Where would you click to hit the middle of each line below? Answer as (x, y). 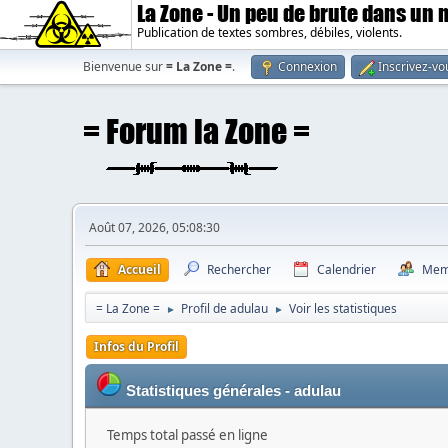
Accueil (139, 269)
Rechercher (239, 269)
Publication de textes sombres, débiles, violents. (269, 32)
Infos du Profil (136, 346)
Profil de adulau (224, 308)
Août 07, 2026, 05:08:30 (154, 227)
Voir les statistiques (343, 308)
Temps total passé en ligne (187, 435)
